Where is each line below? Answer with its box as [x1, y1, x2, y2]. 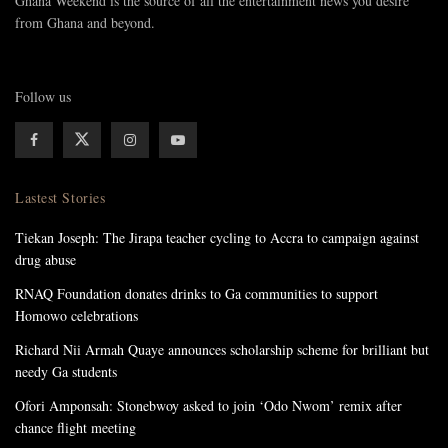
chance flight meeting [15, 417, 136, 437]
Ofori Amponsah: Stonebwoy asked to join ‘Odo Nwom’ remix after [15, 395, 402, 415]
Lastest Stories [15, 187, 106, 207]
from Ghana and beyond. [15, 12, 155, 32]
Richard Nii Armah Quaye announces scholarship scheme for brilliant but [15, 339, 429, 359]
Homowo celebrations [15, 305, 138, 325]
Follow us [15, 86, 71, 106]
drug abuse [15, 249, 76, 269]
